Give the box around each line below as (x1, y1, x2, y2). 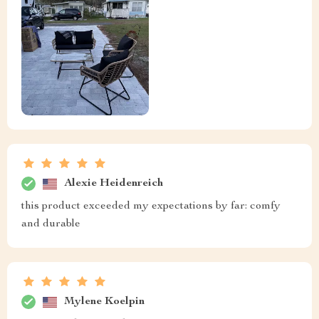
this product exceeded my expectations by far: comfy (21, 201, 281, 213)
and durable (21, 219, 80, 231)
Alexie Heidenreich (64, 177, 163, 189)
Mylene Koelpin (64, 296, 145, 308)
